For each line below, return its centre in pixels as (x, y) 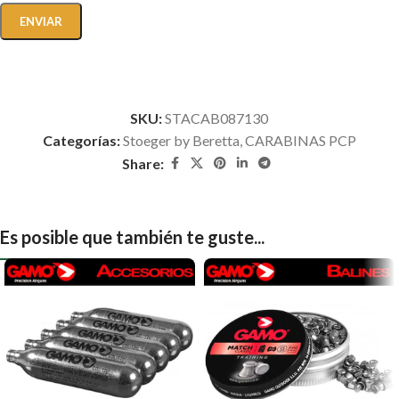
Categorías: (81, 140)
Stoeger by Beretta (181, 140)
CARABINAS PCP (300, 140)
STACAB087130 (217, 118)
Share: (143, 163)
